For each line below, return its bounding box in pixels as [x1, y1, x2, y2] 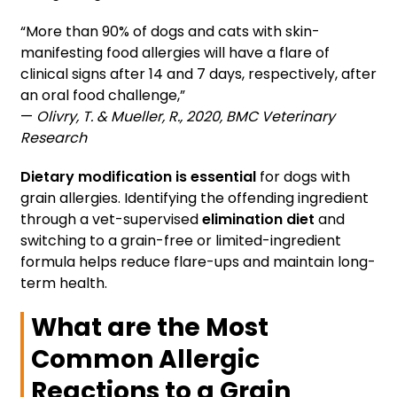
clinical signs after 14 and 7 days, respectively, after [20, 64, 377, 85]
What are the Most [31, 310, 269, 346]
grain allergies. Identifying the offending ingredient [20, 188, 369, 209]
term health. [20, 273, 107, 294]
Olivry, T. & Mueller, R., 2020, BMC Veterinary [36, 106, 335, 128]
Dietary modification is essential [20, 167, 256, 188]
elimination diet [202, 209, 315, 230]
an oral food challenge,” [20, 85, 185, 106]
